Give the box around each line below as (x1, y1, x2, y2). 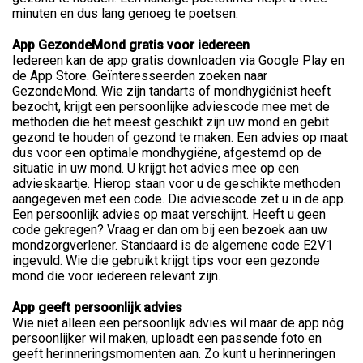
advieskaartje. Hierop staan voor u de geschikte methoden (12, 175, 340, 191)
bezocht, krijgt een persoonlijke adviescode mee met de (12, 98, 330, 114)
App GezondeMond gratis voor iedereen (12, 36, 250, 53)
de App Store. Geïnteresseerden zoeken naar (12, 67, 267, 83)
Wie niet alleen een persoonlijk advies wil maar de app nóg (12, 314, 344, 331)
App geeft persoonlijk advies (12, 299, 182, 315)
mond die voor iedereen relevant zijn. (12, 267, 220, 284)
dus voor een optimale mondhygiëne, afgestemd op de (12, 144, 322, 160)
